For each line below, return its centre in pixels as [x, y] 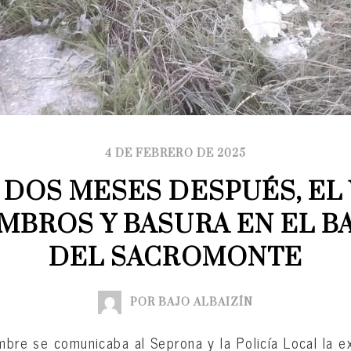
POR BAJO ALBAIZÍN [192, 302]
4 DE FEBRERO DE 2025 [175, 154]
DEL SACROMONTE [175, 258]
